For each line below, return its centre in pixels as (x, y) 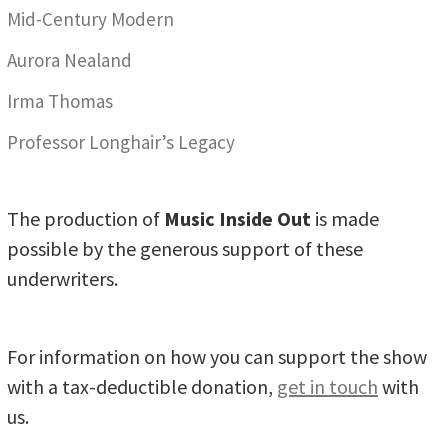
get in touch (327, 386)
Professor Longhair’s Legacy (121, 141)
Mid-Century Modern (90, 19)
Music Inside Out (237, 219)
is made (345, 219)
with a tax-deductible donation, (142, 386)
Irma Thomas (60, 101)
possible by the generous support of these (185, 249)
